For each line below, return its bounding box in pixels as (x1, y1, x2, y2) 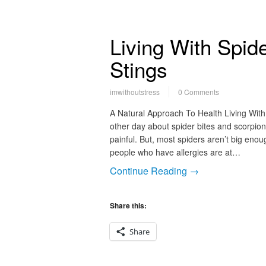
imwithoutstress (109, 87, 160, 97)
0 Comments (178, 87, 219, 97)
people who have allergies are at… (109, 146, 240, 158)
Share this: (109, 200, 147, 211)
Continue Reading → (109, 164, 199, 178)
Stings (109, 54, 167, 84)
